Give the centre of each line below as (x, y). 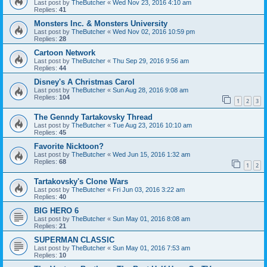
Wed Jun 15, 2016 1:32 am (151, 154)
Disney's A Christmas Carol (84, 82)
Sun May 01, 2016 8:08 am (151, 218)
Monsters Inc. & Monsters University (101, 24)
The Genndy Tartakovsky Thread (93, 117)
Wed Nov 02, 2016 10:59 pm (154, 32)
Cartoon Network (65, 53)
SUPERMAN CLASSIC (74, 240)
